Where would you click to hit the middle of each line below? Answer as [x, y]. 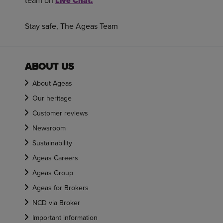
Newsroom [49, 128]
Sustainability [52, 143]
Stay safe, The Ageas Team [71, 26]
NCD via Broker [56, 203]
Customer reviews [60, 113]
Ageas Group [53, 173]
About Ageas [52, 83]
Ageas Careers [55, 158]
